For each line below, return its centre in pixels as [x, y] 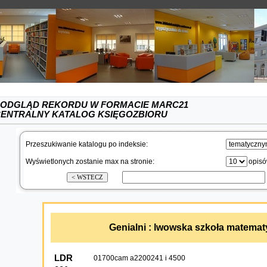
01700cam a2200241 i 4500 [139, 258]
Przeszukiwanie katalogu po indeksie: [87, 144]
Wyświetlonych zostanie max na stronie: [91, 162]
